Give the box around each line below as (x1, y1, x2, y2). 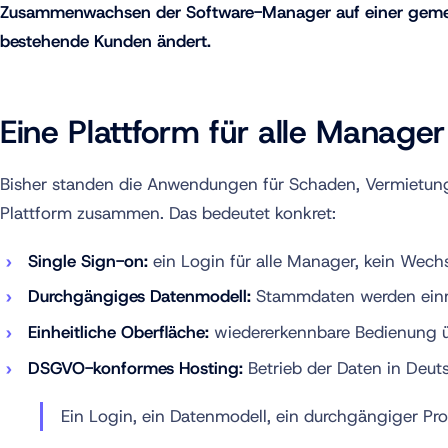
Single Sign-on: (28, 249, 148, 272)
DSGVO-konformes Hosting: (28, 356, 243, 379)
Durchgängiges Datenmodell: (28, 285, 251, 308)
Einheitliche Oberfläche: (28, 321, 209, 344)
